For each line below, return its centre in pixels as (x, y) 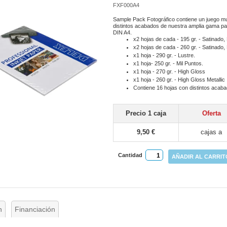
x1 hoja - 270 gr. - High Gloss (169, 71)
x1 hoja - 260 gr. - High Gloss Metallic (179, 79)
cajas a (212, 132)
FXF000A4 (126, 5)
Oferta (211, 113)
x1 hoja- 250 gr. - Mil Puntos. (168, 63)
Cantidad (130, 155)
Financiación (35, 209)
